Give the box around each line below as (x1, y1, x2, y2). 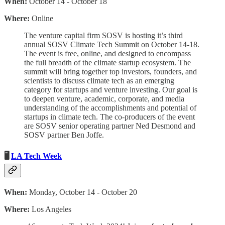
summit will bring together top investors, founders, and (24, 67, 197, 76)
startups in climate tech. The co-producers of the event (24, 112, 195, 121)
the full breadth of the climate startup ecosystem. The (24, 58, 191, 67)
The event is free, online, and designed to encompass (24, 49, 191, 58)
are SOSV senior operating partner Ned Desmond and (24, 121, 195, 130)
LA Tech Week (11, 152, 62, 161)
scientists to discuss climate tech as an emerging (24, 76, 174, 85)
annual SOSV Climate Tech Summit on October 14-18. (24, 40, 199, 49)
